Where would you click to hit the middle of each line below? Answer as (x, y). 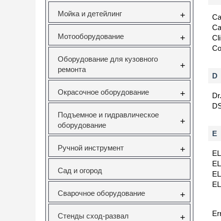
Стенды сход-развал (93, 216)
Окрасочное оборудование (103, 92)
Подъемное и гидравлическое (108, 115)
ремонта (72, 69)
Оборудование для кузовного (108, 59)
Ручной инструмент (91, 148)
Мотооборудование (91, 36)
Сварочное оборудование (101, 193)
